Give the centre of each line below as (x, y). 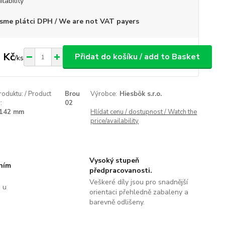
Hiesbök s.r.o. (141, 94)
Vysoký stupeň (114, 160)
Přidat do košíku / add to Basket (137, 57)
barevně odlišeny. (117, 202)
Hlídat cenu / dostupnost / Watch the (144, 112)
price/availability (115, 121)
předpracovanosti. (121, 171)
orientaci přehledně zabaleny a (139, 192)
